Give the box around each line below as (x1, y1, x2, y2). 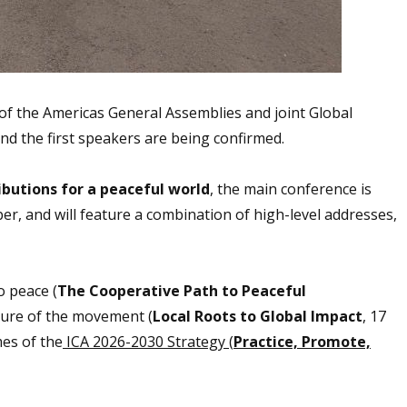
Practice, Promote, (233, 331, 371, 352)
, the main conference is (210, 178, 372, 199)
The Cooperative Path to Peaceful (57, 280, 306, 301)
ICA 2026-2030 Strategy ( (63, 331, 233, 352)
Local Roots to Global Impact (153, 305, 362, 326)
